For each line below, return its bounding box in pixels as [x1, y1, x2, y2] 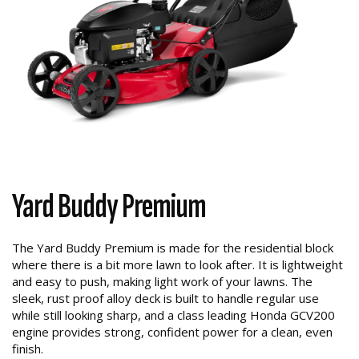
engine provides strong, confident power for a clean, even [12, 324, 333, 340]
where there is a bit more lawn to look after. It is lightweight [12, 256, 343, 272]
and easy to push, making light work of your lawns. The [12, 273, 313, 289]
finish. [12, 341, 43, 357]
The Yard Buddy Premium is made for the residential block [12, 240, 333, 256]
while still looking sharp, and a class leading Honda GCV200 [12, 307, 335, 323]
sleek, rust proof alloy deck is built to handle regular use [12, 290, 319, 306]
